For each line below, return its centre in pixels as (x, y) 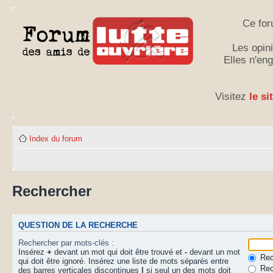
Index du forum (56, 139)
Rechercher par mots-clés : (66, 243)
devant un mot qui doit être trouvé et (118, 252)
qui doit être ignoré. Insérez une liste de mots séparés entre (123, 261)
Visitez (232, 97)
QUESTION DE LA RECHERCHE (78, 226)
